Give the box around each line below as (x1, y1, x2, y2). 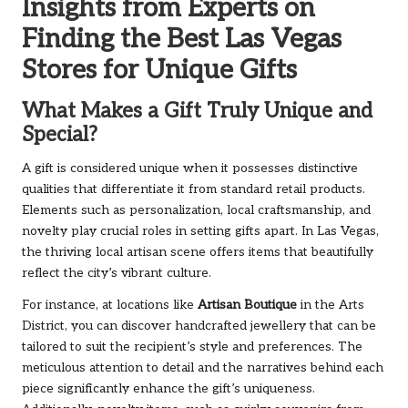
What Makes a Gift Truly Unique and (22, 98, 372, 124)
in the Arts (297, 297, 364, 312)
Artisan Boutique (198, 297, 297, 312)
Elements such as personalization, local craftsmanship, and (22, 202, 371, 218)
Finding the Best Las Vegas (22, 23, 342, 55)
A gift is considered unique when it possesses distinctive (22, 160, 358, 176)
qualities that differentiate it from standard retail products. (22, 181, 365, 197)
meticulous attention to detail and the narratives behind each (22, 360, 383, 375)
